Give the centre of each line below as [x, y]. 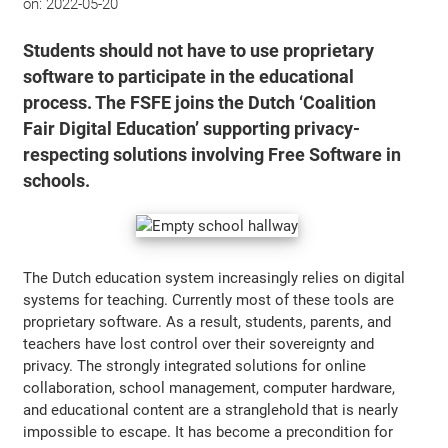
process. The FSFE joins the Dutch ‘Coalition [200, 102]
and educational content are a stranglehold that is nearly [211, 409]
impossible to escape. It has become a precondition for [208, 431]
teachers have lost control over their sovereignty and [199, 343]
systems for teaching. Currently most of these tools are [209, 299]
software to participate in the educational [189, 76]
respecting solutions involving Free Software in [212, 154]
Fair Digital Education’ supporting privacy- [192, 128]
